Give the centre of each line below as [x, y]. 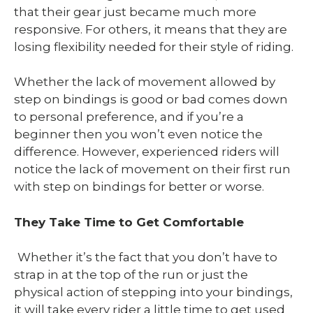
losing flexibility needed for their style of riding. [154, 46]
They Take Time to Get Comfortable [129, 222]
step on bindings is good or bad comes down [151, 100]
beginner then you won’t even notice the [138, 134]
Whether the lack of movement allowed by [145, 82]
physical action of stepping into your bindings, [153, 292]
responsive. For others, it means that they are [151, 29]
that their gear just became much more [135, 12]
